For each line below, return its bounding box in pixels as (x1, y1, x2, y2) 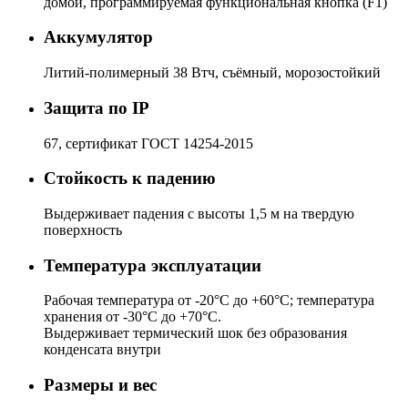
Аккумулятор (44, 27, 153, 47)
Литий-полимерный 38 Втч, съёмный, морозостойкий (44, 65, 381, 81)
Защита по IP (44, 97, 149, 117)
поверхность (44, 222, 122, 239)
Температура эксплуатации (44, 255, 261, 275)
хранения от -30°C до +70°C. (44, 309, 221, 325)
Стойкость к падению (44, 168, 216, 189)
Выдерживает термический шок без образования (44, 325, 347, 342)
